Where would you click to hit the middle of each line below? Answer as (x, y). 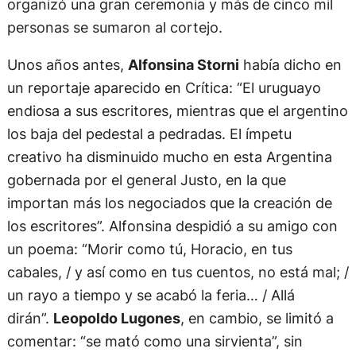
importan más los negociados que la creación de (169, 202)
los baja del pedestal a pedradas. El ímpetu (149, 133)
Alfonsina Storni (183, 64)
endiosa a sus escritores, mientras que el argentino (177, 110)
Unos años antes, (67, 64)
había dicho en (290, 64)
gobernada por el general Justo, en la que (146, 179)
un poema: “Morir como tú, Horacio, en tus (149, 248)
